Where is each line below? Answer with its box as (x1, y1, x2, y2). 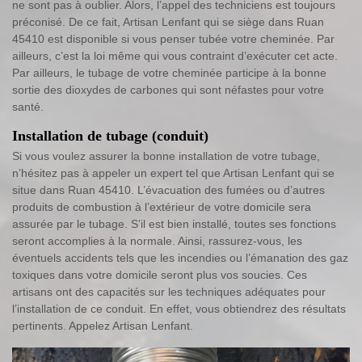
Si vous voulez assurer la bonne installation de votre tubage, (12, 149, 320, 162)
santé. (12, 99, 44, 113)
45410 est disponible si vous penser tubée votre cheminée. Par (12, 32, 335, 45)
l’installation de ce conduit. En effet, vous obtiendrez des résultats (12, 301, 346, 315)
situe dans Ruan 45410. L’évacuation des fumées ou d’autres (12, 183, 325, 196)
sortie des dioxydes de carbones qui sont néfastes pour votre (12, 82, 324, 96)
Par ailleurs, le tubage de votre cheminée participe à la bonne (12, 65, 326, 79)
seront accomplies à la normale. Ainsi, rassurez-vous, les (12, 234, 302, 247)
